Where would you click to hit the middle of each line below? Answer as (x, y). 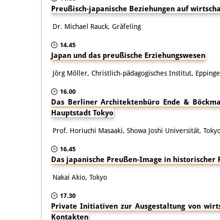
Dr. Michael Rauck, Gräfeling (97, 26)
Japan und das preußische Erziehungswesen (128, 55)
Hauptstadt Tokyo (82, 113)
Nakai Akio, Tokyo (80, 177)
